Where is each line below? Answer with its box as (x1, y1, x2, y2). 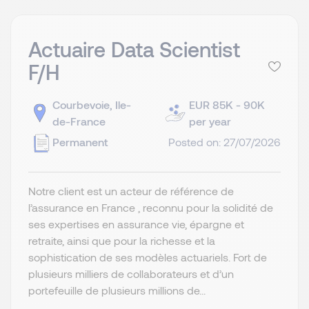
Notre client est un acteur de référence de (28, 184, 234, 198)
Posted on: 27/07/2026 (168, 135, 281, 149)
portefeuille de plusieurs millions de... (28, 283, 206, 297)
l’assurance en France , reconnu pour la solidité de (28, 201, 273, 215)
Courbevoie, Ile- (52, 98, 131, 112)
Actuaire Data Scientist (28, 37, 240, 62)
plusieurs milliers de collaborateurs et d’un (28, 267, 234, 281)
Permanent (52, 135, 108, 149)
